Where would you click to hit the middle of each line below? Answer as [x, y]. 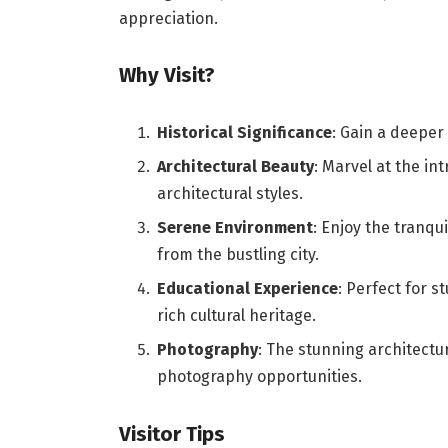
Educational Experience [247, 288]
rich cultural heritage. [236, 315]
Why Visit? [166, 74]
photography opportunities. [259, 376]
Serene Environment [234, 227]
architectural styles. [229, 193]
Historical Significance [244, 132]
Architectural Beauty [235, 166]
